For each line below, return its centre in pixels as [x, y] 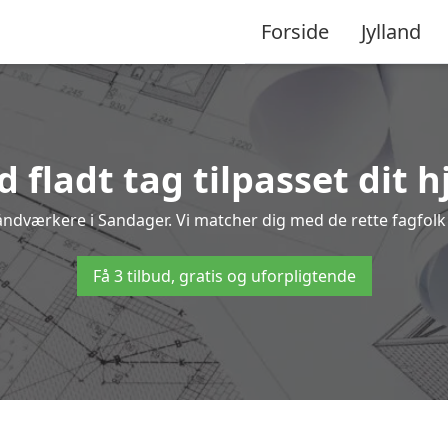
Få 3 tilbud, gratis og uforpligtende [224, 276]
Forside [295, 31]
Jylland [391, 31]
